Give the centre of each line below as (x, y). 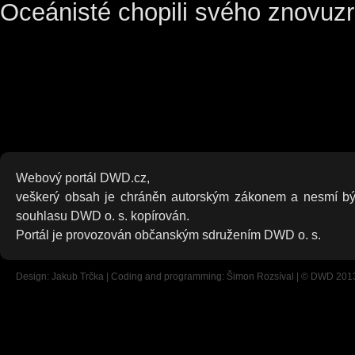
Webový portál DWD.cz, (84, 177)
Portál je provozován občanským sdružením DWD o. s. (168, 234)
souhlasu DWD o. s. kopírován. (103, 215)
